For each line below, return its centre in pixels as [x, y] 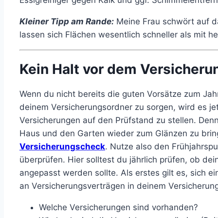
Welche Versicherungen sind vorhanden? [118, 208]
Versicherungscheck [62, 147]
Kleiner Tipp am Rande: [67, 21]
